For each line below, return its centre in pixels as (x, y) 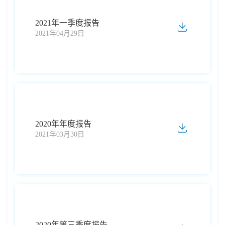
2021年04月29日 (60, 33)
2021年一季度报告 (67, 23)
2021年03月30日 (60, 134)
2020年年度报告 (63, 124)
